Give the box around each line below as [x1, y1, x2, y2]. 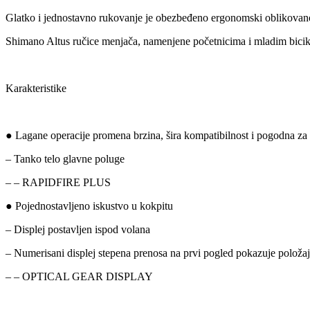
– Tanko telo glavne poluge [6, 153, 125, 165]
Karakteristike [6, 82, 66, 94]
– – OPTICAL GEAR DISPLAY [6, 271, 153, 282]
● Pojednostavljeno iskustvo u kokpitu [6, 200, 173, 212]
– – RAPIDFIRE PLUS [6, 176, 111, 188]
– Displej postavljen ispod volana [6, 224, 150, 235]
